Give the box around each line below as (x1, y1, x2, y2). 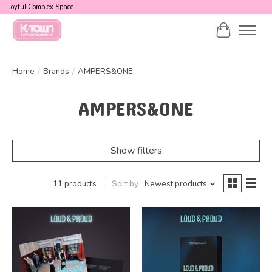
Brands (43, 66, 69, 77)
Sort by (111, 178, 138, 189)
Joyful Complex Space (8, 2, 73, 12)
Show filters (110, 143, 162, 157)
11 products (52, 178, 97, 189)
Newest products (144, 178, 207, 189)
